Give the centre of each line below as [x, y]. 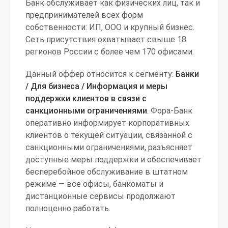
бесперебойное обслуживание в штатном [107, 172]
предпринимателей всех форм [84, 15]
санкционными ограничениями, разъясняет [109, 147]
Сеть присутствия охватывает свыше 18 [106, 39]
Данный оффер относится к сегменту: [101, 74]
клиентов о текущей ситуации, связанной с [109, 135]
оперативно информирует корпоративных [107, 123]
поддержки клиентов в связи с [86, 98]
